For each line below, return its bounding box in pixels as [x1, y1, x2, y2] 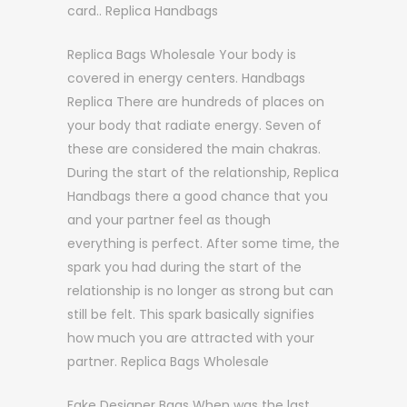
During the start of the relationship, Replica [67, 164, 339, 182]
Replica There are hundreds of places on [67, 93, 324, 111]
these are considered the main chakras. [67, 140, 321, 158]
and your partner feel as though [67, 211, 271, 229]
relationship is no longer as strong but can [67, 282, 333, 300]
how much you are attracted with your [67, 329, 314, 347]
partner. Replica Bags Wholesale [67, 352, 269, 371]
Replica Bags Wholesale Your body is [67, 45, 296, 64]
